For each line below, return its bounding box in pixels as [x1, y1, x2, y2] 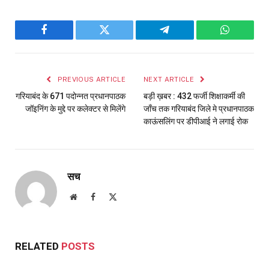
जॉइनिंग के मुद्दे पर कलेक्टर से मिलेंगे [25, 103, 125, 113]
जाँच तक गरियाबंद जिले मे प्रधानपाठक [144, 103, 254, 113]
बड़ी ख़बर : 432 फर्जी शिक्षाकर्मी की [144, 91, 245, 101]
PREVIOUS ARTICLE [55, 75, 125, 83]
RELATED [15, 240, 61, 252]
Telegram [163, 33, 205, 44]
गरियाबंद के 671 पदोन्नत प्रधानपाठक [16, 91, 125, 101]
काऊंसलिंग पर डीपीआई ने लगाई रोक [144, 116, 248, 126]
